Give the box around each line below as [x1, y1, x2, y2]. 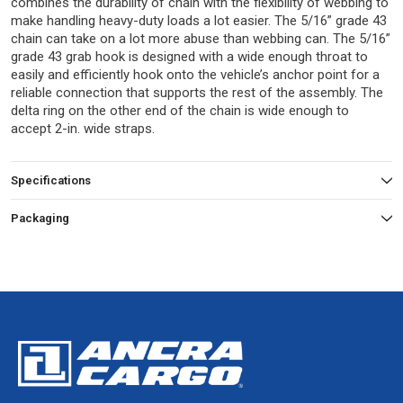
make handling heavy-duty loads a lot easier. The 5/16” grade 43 [11, 13, 387, 30]
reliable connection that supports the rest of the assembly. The [11, 85, 383, 102]
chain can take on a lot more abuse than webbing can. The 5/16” [11, 31, 390, 48]
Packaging [11, 211, 69, 226]
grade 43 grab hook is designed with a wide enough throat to [11, 49, 368, 66]
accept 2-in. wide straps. [11, 121, 155, 138]
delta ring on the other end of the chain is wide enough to [11, 103, 349, 120]
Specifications [11, 174, 91, 188]
